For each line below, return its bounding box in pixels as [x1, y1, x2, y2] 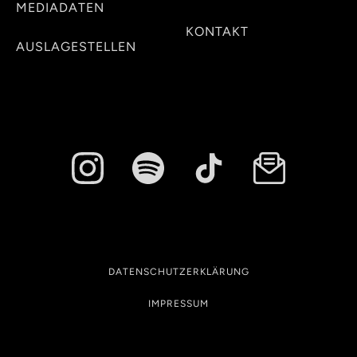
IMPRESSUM [148, 298, 209, 309]
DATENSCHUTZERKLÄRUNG [108, 266, 249, 277]
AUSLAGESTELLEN [16, 39, 136, 54]
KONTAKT [186, 24, 249, 39]
